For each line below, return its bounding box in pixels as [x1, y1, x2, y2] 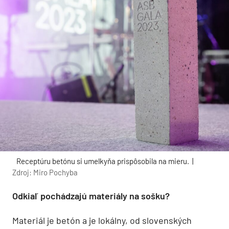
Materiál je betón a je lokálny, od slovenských [12, 214, 192, 226]
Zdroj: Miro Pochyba [12, 167, 78, 177]
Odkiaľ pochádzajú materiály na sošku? [12, 190, 170, 201]
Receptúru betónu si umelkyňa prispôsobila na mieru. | [16, 156, 193, 166]
